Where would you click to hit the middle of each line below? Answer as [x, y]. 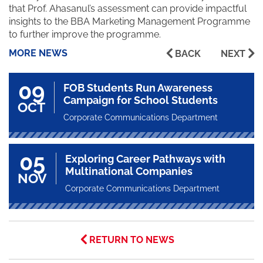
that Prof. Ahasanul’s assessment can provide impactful [128, 9]
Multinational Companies [129, 171]
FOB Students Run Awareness [138, 88]
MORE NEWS [38, 53]
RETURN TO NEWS [131, 240]
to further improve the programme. [85, 35]
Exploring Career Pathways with [145, 159]
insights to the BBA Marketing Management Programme [129, 22]
